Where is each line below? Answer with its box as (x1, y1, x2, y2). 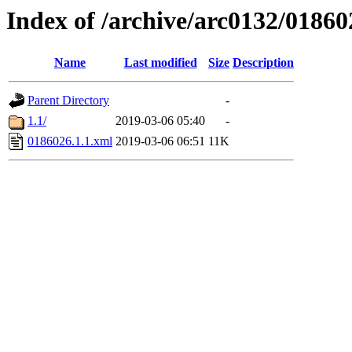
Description (233, 56, 294, 70)
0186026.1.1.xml (27, 134, 112, 148)
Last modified (123, 56, 197, 70)
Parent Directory (27, 93, 109, 108)
